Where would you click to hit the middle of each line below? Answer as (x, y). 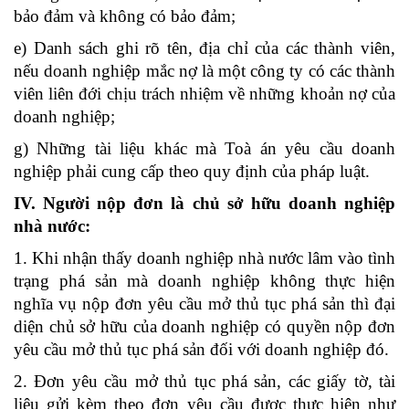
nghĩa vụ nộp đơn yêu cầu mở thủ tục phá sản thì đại (204, 303)
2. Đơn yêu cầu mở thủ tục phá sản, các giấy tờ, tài (204, 381)
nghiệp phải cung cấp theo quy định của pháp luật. (192, 171)
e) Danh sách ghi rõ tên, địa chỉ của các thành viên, (204, 47)
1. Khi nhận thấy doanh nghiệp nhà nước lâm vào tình (204, 257)
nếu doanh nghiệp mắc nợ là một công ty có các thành (204, 70)
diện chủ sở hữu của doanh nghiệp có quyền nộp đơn (204, 326)
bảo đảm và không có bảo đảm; (125, 16)
